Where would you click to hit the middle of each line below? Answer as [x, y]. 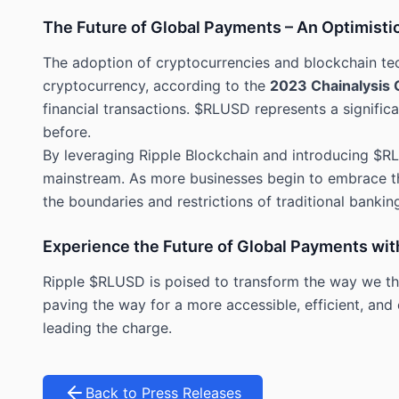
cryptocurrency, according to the [156, 85]
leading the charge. [107, 327]
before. [67, 131]
